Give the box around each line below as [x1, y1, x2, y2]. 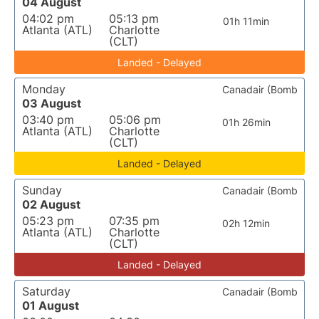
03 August [22, 96, 81, 110]
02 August [22, 197, 80, 211]
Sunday [22, 183, 62, 197]
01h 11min [223, 15, 270, 27]
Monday [22, 82, 66, 96]
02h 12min [222, 217, 271, 229]
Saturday [22, 284, 70, 298]
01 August [22, 298, 79, 313]
